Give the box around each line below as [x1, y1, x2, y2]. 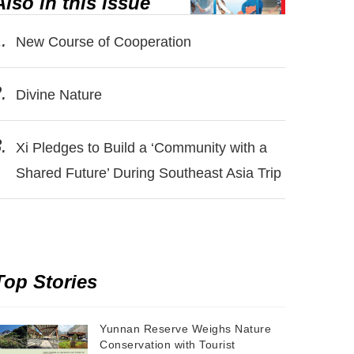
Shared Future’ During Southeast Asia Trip [15, 165, 281, 181]
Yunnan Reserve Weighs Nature [100, 322, 271, 335]
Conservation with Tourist [100, 338, 235, 351]
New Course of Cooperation [12, 34, 191, 50]
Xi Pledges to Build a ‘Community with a [12, 140, 267, 156]
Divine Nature [12, 87, 102, 103]
